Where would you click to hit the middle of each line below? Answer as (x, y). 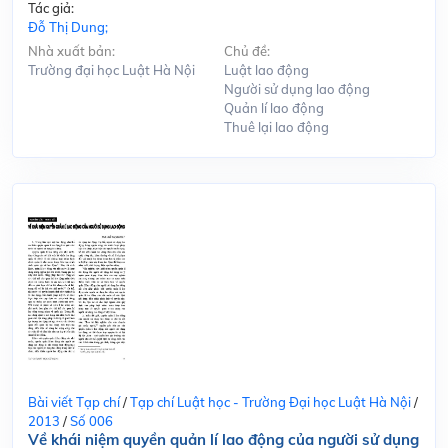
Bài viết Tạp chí (74, 401)
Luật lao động (266, 69)
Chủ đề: (247, 50)
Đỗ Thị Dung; (68, 26)
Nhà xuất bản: (71, 50)
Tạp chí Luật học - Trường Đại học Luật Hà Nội (270, 401)
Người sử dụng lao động (297, 88)
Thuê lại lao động (276, 126)
